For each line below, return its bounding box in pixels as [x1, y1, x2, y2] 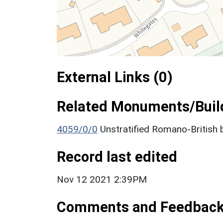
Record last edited [57, 148, 177, 165]
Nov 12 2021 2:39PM [57, 173, 147, 185]
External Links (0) [57, 68, 173, 86]
